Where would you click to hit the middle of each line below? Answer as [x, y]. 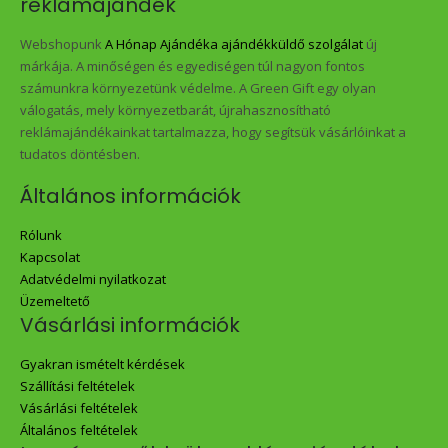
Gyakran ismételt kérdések [102, 364]
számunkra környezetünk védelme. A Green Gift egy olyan [198, 87]
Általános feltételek [79, 430]
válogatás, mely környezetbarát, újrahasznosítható [175, 109]
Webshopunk [62, 43]
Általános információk [130, 196]
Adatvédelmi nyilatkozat [93, 279]
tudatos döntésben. [80, 153]
